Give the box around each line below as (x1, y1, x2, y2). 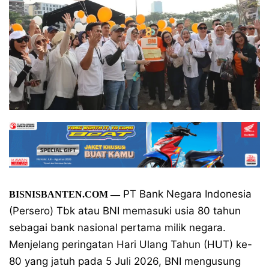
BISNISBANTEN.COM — (9, 189, 120, 199)
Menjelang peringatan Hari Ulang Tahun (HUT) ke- (9, 238, 252, 250)
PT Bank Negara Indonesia (120, 188, 252, 200)
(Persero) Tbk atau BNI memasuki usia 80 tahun (9, 205, 241, 217)
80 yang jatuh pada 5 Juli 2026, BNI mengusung (9, 255, 241, 267)
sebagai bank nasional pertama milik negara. (9, 222, 226, 234)
